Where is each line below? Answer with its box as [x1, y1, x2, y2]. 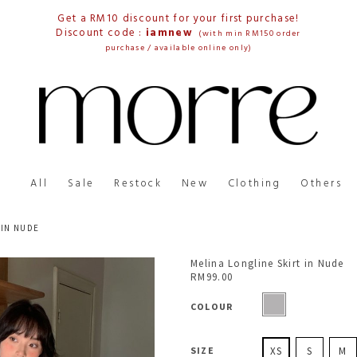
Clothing [227, 175, 281, 192]
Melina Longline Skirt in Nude [190, 257, 344, 270]
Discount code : [56, 25, 147, 41]
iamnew [146, 25, 199, 41]
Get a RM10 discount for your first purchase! [57, 10, 300, 27]
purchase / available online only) [104, 41, 253, 54]
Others [300, 175, 343, 192]
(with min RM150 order [198, 27, 301, 40]
